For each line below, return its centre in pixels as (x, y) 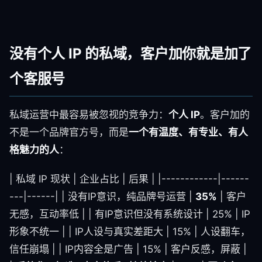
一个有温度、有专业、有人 (188, 132)
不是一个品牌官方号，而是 (69, 132)
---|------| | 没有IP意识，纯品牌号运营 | (102, 196)
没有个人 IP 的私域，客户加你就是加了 (131, 54)
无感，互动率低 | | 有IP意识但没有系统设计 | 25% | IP (130, 214)
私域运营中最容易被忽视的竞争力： (89, 115)
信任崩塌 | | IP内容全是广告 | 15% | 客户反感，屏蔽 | (128, 249)
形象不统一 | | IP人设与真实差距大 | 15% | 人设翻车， (130, 232)
